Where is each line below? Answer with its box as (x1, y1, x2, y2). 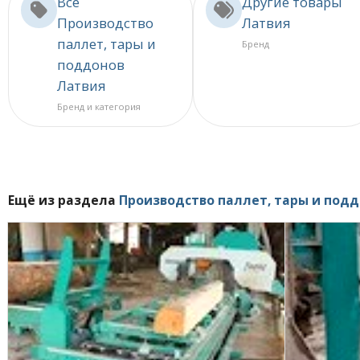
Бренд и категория (57, 100, 141, 113)
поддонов (57, 55, 125, 75)
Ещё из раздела (8, 191, 119, 209)
